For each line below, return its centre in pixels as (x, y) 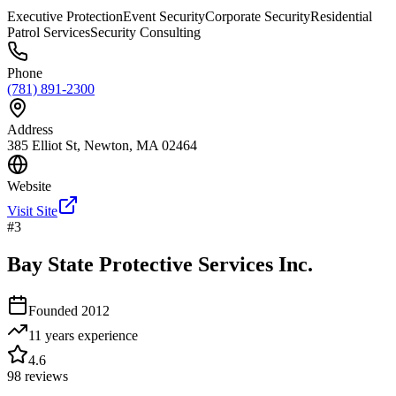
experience (106, 336)
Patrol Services (49, 33)
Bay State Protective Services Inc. (160, 265)
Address (30, 130)
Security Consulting (145, 33)
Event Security (164, 17)
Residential (341, 17)
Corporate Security (258, 17)
